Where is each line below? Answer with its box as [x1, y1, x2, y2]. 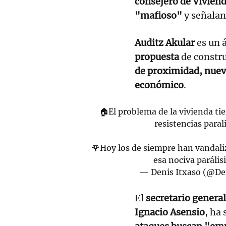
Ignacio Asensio [135, 206, 205, 218]
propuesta [135, 50, 179, 63]
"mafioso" [135, 9, 182, 21]
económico [135, 79, 184, 91]
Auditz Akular [135, 36, 195, 48]
